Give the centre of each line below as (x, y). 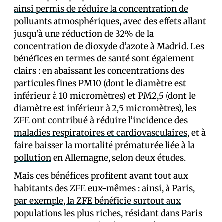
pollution (32, 158)
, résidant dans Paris (162, 213)
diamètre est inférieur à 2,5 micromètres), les (105, 108)
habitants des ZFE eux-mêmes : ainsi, (90, 188)
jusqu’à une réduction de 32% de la (84, 34)
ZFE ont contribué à (55, 120)
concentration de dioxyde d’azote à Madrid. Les (109, 46)
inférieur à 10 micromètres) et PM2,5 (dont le (105, 96)
